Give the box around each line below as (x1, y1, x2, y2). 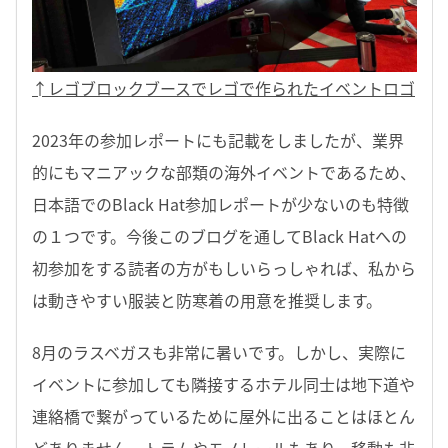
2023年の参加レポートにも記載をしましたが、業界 (32, 128, 404, 153)
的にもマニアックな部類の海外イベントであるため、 (32, 160, 416, 185)
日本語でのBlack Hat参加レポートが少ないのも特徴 (32, 192, 409, 217)
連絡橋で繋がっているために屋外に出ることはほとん (32, 404, 415, 429)
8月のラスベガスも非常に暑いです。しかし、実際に (32, 340, 406, 365)
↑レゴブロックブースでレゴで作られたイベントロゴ (32, 76, 415, 101)
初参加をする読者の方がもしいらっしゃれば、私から (32, 256, 416, 281)
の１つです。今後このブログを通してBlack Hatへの (32, 224, 407, 249)
